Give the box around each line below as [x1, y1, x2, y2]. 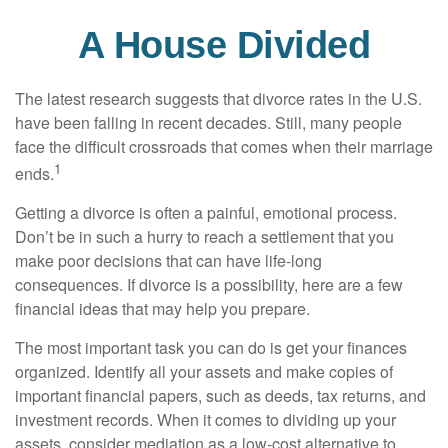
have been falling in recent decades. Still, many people [15, 111, 402, 134]
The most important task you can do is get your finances [15, 336, 407, 360]
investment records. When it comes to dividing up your [15, 408, 396, 432]
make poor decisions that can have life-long [15, 249, 322, 273]
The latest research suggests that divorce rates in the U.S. [15, 87, 422, 110]
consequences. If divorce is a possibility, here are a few [15, 273, 403, 297]
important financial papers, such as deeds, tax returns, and [15, 384, 426, 408]
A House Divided [77, 24, 371, 66]
